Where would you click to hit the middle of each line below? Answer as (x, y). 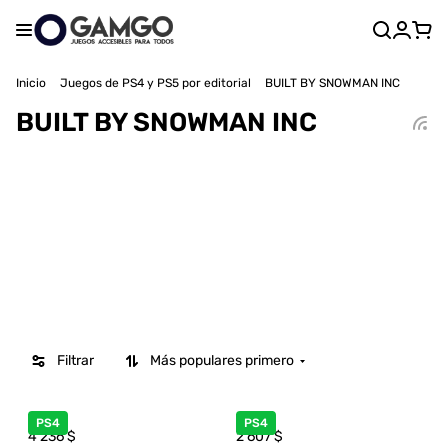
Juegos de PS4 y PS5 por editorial (155, 83)
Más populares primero (222, 360)
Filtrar (75, 360)
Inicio (31, 83)
